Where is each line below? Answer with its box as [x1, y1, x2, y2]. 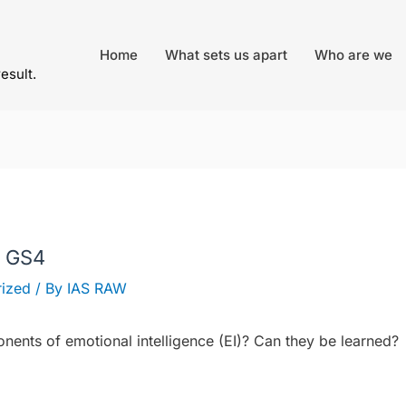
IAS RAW [66, 279, 127, 298]
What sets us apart [165, 46, 287, 63]
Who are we [314, 46, 392, 63]
